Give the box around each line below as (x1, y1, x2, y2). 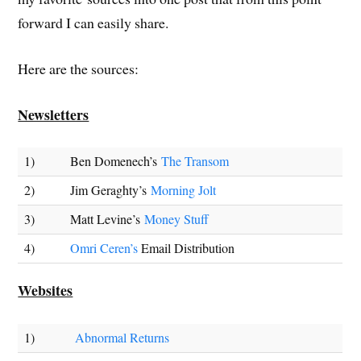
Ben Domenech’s (70, 152, 162, 171)
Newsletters (18, 103, 89, 125)
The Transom (161, 152, 230, 171)
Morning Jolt (151, 181, 217, 200)
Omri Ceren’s (70, 239, 139, 258)
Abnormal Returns (75, 328, 170, 346)
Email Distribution (138, 239, 235, 258)
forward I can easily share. (18, 13, 169, 33)
